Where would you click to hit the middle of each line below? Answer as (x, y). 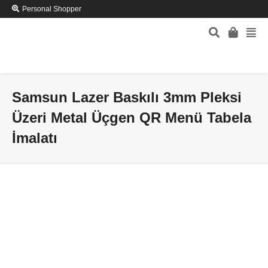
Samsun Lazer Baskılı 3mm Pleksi (127, 98)
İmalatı (35, 138)
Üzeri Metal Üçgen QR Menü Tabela (132, 118)
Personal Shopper (52, 9)
